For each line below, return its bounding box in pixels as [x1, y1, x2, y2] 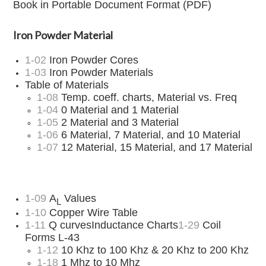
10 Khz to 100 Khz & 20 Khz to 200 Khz [58, 243, 249, 256]
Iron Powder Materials [46, 66, 154, 78]
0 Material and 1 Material [58, 104, 182, 116]
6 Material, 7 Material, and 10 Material [58, 129, 244, 141]
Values [61, 192, 97, 204]
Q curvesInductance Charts [46, 218, 179, 231]
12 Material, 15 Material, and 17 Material [58, 141, 253, 153]
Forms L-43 [25, 231, 80, 243]
